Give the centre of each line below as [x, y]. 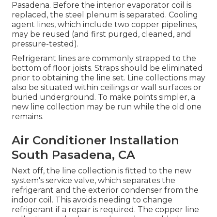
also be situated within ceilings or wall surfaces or [107, 88]
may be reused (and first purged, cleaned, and [101, 34]
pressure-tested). [45, 44]
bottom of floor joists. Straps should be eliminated [107, 68]
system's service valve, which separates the [93, 181]
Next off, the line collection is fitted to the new [101, 171]
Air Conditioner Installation [95, 140]
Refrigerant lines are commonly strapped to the [104, 59]
